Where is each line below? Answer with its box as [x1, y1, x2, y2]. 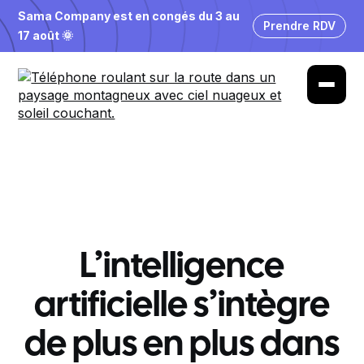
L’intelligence [80, 251, 284, 284]
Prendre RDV [263, 19, 336, 32]
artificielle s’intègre [34, 290, 330, 323]
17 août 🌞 [18, 28, 74, 42]
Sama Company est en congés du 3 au [18, 9, 240, 23]
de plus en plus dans [24, 329, 340, 362]
